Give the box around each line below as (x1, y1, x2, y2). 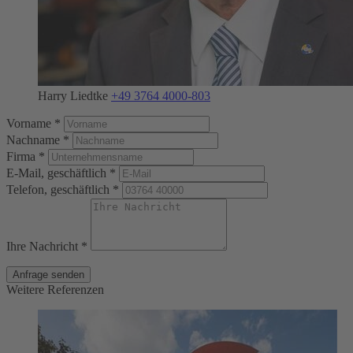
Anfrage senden (13, 269, 84, 281)
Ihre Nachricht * (6, 240, 91, 254)
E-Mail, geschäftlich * (6, 166, 119, 180)
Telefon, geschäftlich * (6, 183, 122, 197)
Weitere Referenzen (6, 283, 104, 297)
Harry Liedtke (38, 89, 111, 103)
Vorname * (6, 117, 64, 131)
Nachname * (6, 133, 72, 147)
